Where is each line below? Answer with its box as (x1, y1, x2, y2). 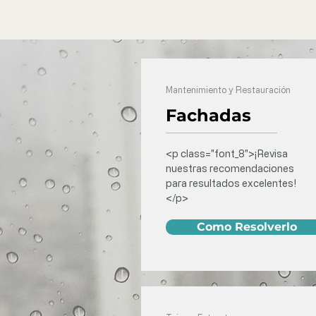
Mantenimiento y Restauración (166, 85, 291, 95)
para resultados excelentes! (166, 178, 296, 188)
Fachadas (166, 105, 251, 126)
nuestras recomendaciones (166, 163, 294, 174)
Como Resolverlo (197, 220, 297, 233)
